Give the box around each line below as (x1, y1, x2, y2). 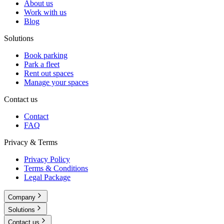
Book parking (24, 51, 67, 60)
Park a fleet (24, 60, 59, 69)
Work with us (24, 8, 66, 17)
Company (8, 193, 35, 201)
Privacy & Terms (4, 138, 57, 147)
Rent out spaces (24, 69, 73, 78)
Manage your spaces (24, 78, 88, 87)
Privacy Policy (24, 155, 70, 164)
